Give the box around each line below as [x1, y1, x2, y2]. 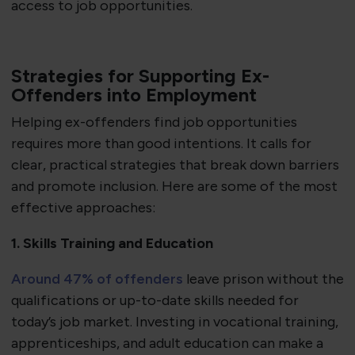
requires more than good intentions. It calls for [10, 135, 311, 153]
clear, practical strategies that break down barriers [10, 156, 339, 174]
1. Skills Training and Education [10, 235, 213, 253]
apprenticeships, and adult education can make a [10, 334, 323, 353]
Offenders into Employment [10, 83, 257, 107]
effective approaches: [10, 199, 155, 217]
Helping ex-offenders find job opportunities [10, 113, 297, 132]
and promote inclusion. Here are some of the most [10, 177, 338, 196]
